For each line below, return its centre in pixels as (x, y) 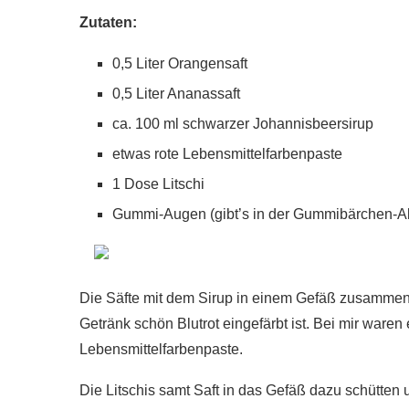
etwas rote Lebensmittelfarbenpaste (227, 154)
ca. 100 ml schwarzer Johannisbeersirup (243, 124)
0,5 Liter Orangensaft (180, 63)
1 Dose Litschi (158, 184)
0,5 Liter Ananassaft (176, 94)
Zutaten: (108, 22)
